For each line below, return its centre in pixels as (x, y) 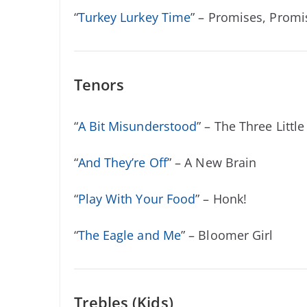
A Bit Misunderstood (137, 126)
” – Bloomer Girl (227, 235)
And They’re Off (122, 162)
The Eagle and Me (130, 235)
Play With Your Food (137, 199)
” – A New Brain (212, 162)
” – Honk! (221, 199)
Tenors (99, 84)
